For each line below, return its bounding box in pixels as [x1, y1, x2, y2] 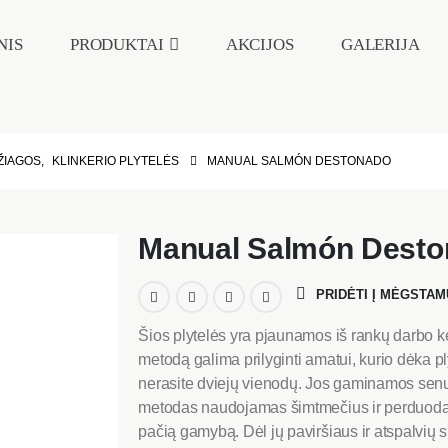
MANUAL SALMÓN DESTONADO [206, 154, 391, 168]
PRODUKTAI [69, 35, 164, 54]
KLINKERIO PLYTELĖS [51, 154, 179, 168]
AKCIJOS [225, 35, 294, 54]
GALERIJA [340, 35, 420, 54]
